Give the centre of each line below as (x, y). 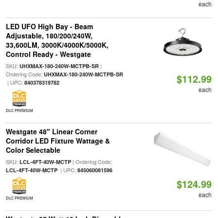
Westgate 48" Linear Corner (51, 131)
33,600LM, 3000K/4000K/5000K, (57, 45)
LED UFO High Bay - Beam (49, 26)
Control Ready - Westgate (48, 54)
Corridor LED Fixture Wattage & (58, 141)
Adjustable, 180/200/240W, (49, 36)
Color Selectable (33, 150)
